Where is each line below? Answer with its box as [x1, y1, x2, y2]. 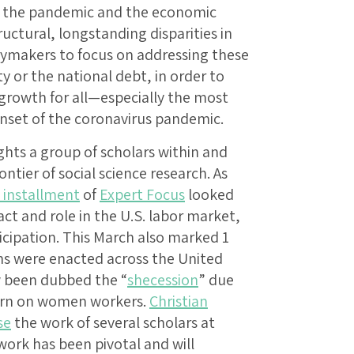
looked [185, 184, 234, 205]
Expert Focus [100, 184, 185, 205]
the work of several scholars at [11, 312, 215, 333]
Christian [149, 291, 208, 312]
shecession [127, 269, 198, 291]
